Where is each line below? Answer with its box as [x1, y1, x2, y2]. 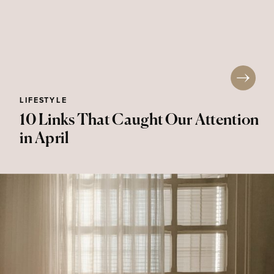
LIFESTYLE [20, 97, 67, 105]
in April [20, 131, 70, 147]
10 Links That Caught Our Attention [20, 113, 259, 128]
